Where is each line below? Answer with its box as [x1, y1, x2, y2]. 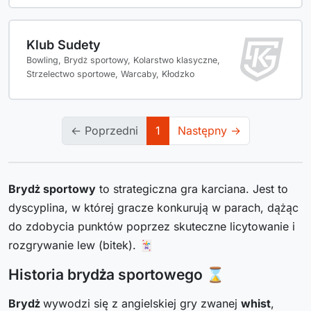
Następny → [177, 124, 241, 138]
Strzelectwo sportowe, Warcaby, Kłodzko [26, 69, 194, 80]
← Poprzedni [70, 124, 138, 138]
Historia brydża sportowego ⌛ [8, 266, 224, 284]
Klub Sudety [26, 37, 101, 53]
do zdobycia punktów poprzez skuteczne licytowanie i [8, 219, 295, 234]
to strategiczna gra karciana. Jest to [96, 182, 288, 196]
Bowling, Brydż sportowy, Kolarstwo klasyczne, [26, 55, 220, 66]
